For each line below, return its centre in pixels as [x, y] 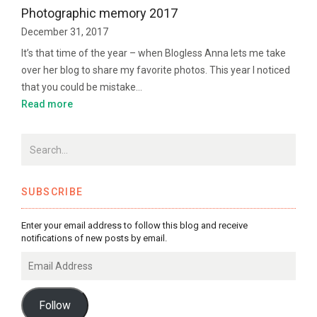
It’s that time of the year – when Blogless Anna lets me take [154, 53]
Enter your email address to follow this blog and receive [134, 226]
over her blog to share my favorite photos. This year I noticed [156, 70]
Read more [47, 104]
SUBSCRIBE [52, 192]
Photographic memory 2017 [99, 13]
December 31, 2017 [65, 32]
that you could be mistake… [82, 87]
